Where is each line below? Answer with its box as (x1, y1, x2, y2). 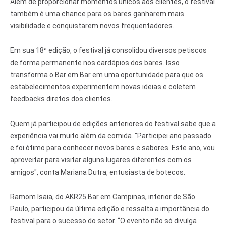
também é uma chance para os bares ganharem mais (10, 10, 184, 18)
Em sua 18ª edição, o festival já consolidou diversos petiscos (10, 46, 207, 55)
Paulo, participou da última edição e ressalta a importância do (10, 205, 209, 213)
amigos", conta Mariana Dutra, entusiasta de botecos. (10, 168, 185, 177)
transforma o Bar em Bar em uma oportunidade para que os (10, 71, 203, 79)
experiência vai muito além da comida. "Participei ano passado (10, 132, 211, 140)
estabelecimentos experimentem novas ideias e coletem (10, 83, 196, 91)
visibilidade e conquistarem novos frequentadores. (10, 22, 174, 30)
